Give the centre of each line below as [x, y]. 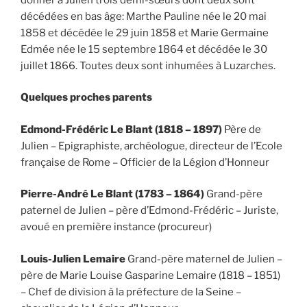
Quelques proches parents [86, 97]
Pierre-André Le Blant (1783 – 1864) [112, 194]
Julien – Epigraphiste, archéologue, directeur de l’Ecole [151, 146]
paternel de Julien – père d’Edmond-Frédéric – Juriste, [149, 210]
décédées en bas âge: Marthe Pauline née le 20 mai [144, 16]
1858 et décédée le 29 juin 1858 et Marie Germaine [145, 33]
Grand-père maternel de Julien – [205, 259]
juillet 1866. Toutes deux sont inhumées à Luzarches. [148, 65]
